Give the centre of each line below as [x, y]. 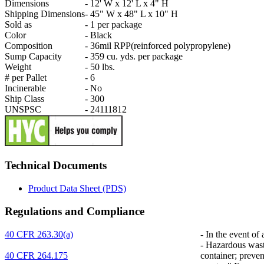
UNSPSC [23, 109]
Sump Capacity [33, 56]
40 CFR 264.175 [36, 255]
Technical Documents [56, 166]
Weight [18, 67]
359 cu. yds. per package [135, 56]
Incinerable [25, 88]
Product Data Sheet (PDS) [77, 189]
